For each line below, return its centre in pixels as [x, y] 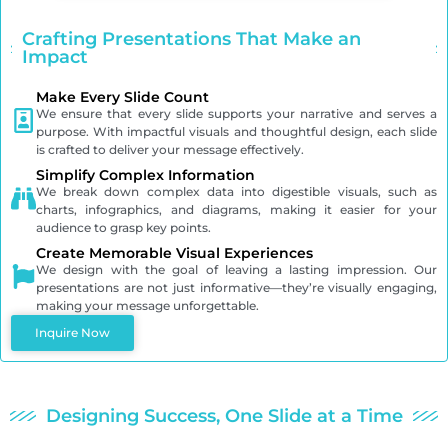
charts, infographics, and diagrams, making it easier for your [236, 210]
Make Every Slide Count [122, 97]
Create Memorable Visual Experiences [174, 253]
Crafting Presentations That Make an [191, 39]
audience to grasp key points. [123, 228]
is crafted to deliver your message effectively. [170, 150]
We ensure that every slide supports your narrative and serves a [236, 114]
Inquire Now [72, 333]
